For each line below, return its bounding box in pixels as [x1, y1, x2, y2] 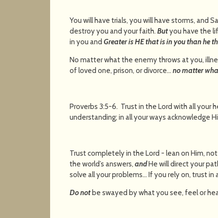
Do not [70, 188, 92, 197]
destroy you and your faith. [70, 26, 158, 36]
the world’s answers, [70, 159, 135, 168]
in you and [70, 37, 104, 46]
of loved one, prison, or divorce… [70, 66, 173, 75]
